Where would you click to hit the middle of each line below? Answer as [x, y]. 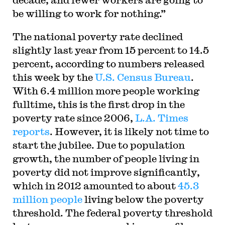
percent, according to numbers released [108, 64]
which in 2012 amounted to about [95, 186]
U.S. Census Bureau [143, 77]
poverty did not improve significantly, [106, 172]
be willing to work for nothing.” [89, 13]
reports [31, 131]
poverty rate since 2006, [74, 118]
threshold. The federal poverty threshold [112, 213]
